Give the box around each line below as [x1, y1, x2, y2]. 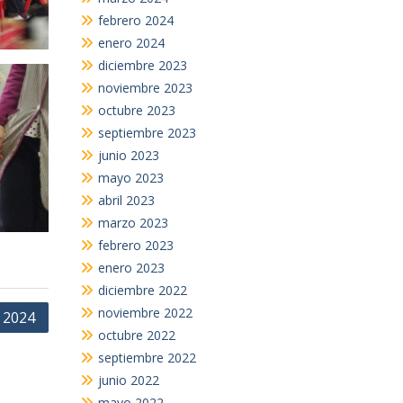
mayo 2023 [97, 169, 164, 186]
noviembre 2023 [97, 79, 193, 96]
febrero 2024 [97, 12, 174, 29]
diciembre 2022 [97, 282, 187, 299]
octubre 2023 [97, 102, 175, 119]
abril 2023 [97, 192, 155, 209]
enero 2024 [97, 34, 165, 51]
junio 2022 [97, 372, 159, 389]
